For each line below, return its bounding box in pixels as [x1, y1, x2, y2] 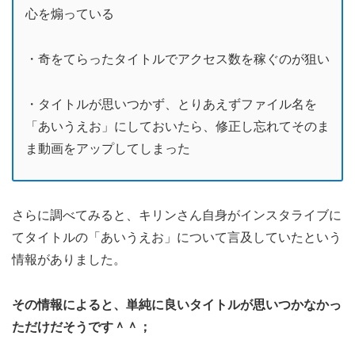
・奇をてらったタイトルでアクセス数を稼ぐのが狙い [25, 52, 330, 67]
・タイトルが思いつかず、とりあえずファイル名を [25, 97, 317, 111]
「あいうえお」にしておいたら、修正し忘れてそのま [25, 119, 330, 133]
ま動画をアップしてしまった [25, 141, 190, 155]
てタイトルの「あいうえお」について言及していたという [12, 230, 342, 244]
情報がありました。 [12, 252, 126, 266]
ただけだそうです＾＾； [12, 319, 151, 334]
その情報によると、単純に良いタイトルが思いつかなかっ [12, 297, 342, 311]
